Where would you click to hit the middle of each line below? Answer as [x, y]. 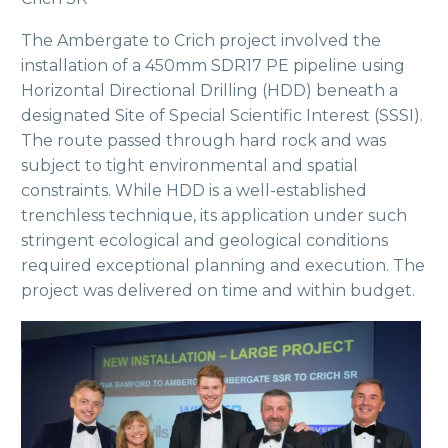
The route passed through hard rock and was [203, 141]
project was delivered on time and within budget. [218, 291]
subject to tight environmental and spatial [189, 166]
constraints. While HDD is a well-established [194, 191]
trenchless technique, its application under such [214, 216]
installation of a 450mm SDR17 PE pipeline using [213, 66]
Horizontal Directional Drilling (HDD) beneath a [209, 91]
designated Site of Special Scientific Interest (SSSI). [222, 116]
